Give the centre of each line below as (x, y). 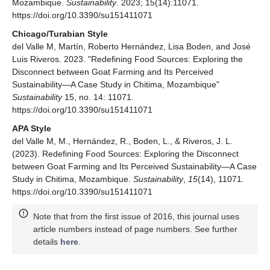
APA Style (32, 129)
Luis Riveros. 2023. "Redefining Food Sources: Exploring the (127, 59)
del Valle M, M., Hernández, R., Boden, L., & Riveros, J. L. (122, 141)
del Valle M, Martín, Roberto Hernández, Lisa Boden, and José (131, 47)
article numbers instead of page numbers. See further (135, 229)
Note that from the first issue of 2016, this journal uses (136, 217)
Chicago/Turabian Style (60, 34)
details (47, 242)
